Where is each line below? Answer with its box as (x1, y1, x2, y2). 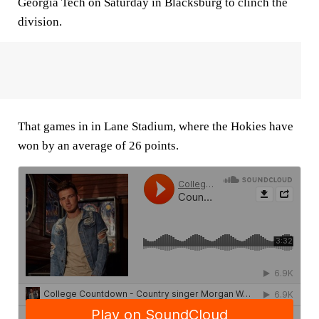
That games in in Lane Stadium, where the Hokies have (18, 119, 293, 133)
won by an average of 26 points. (18, 138, 179, 152)
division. (18, 14, 62, 28)
